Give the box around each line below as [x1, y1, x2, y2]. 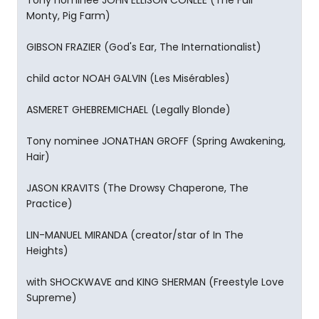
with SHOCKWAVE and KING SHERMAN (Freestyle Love [26, 275, 284, 289]
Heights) [26, 244, 68, 258]
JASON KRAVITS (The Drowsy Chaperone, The [26, 181, 249, 195]
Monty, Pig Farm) [26, 9, 110, 23]
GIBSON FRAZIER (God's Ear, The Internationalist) [26, 40, 261, 54]
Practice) [26, 197, 73, 211]
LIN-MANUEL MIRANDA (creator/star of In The [26, 228, 244, 242]
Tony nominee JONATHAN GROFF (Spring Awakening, [26, 134, 286, 148]
